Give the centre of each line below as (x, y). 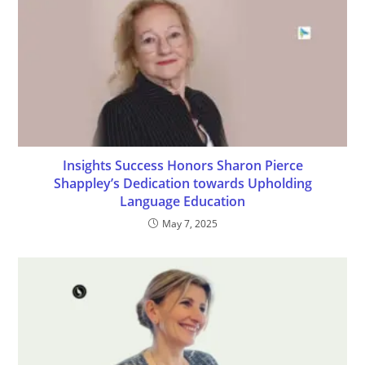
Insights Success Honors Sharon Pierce (182, 165)
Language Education (182, 201)
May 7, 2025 (189, 223)
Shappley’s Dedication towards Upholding (182, 183)
